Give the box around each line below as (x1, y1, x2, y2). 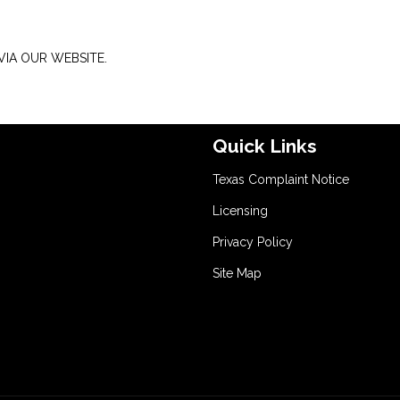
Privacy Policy (212, 235, 293, 249)
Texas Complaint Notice (212, 172, 349, 187)
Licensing (212, 204, 268, 218)
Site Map (212, 266, 262, 280)
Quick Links (212, 135, 317, 158)
